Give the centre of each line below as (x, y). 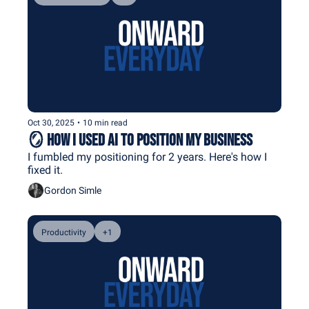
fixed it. (45, 170)
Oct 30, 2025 (51, 122)
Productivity (64, 232)
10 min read (105, 122)
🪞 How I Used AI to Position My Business (140, 140)
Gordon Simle (73, 191)
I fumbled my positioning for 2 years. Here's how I (147, 157)
